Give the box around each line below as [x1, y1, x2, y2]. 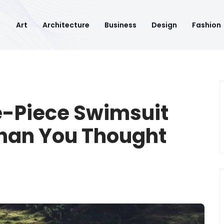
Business [104, 20, 136, 30]
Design [151, 20, 177, 30]
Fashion [192, 20, 221, 30]
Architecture [42, 20, 89, 30]
